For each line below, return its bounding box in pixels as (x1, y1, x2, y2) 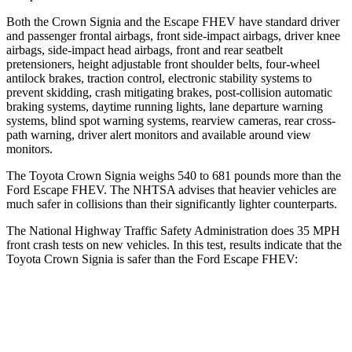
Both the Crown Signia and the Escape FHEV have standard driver (6, 14, 339, 28)
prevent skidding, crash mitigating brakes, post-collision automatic (6, 85, 332, 99)
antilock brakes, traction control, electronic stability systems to (6, 71, 312, 85)
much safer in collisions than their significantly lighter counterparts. (6, 196, 337, 211)
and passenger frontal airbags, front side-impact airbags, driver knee (6, 28, 340, 42)
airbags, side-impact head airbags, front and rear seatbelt (6, 42, 283, 57)
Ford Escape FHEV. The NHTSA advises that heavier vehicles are (6, 182, 336, 196)
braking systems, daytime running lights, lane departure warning (6, 99, 323, 113)
